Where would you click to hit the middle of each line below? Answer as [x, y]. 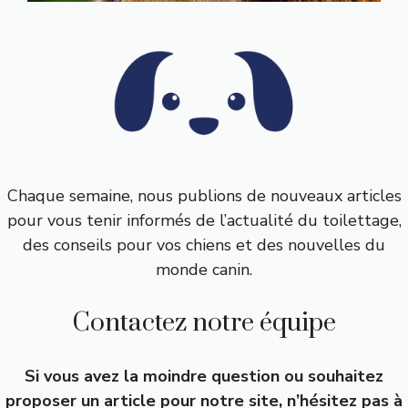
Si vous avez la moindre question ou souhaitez [204, 376]
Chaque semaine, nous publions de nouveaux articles [204, 195]
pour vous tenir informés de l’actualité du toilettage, [204, 220]
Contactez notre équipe [204, 322]
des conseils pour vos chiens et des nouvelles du [204, 245]
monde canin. [204, 269]
